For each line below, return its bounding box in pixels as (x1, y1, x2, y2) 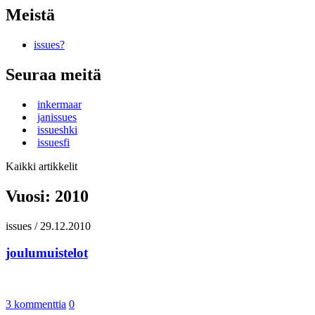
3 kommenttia (6, 298, 66, 311)
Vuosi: (6, 186, 55, 205)
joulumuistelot (6, 245, 88, 261)
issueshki (37, 123, 77, 136)
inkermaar (37, 98, 82, 110)
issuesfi (37, 136, 70, 148)
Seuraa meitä (6, 65, 101, 84)
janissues (37, 110, 77, 123)
